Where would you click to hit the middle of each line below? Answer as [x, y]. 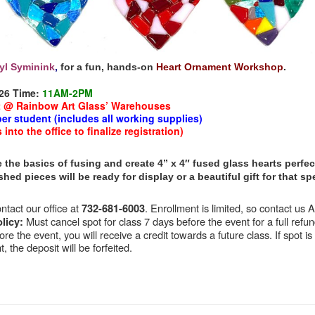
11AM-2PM [66, 93]
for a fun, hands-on [107, 67]
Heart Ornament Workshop [220, 67]
